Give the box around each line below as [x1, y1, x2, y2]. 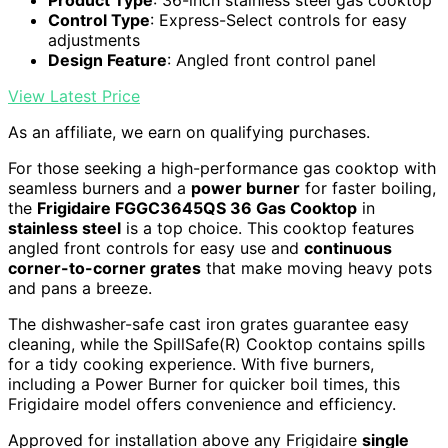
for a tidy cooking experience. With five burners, [8, 353, 374, 374]
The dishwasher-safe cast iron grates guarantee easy [8, 313, 409, 334]
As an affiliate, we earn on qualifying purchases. [8, 121, 370, 142]
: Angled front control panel [167, 49, 376, 70]
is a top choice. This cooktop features [121, 217, 414, 238]
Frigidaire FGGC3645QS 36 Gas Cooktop [37, 197, 357, 218]
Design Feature [48, 49, 167, 70]
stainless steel [8, 217, 121, 238]
